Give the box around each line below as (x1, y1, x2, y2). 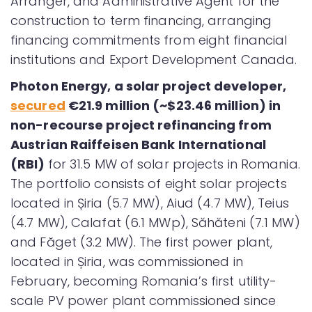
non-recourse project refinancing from (10, 116, 272, 134)
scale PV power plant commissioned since (10, 292, 276, 309)
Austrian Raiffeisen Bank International (10, 136, 266, 153)
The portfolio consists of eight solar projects (10, 175, 287, 192)
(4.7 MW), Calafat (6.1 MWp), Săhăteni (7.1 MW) (10, 214, 300, 231)
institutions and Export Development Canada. (10, 51, 297, 68)
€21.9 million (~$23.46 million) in (65, 97, 281, 114)
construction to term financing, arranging (10, 12, 272, 29)
